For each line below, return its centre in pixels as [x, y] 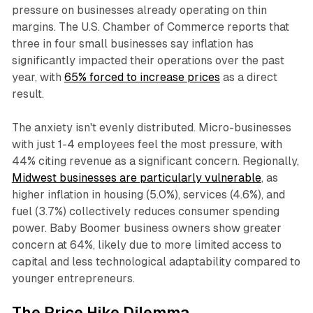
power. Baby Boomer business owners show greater [146, 228]
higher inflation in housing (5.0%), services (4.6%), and [148, 195]
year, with [38, 78]
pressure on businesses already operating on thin [139, 10]
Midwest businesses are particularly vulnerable [136, 178]
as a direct [248, 78]
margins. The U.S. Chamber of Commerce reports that [150, 27]
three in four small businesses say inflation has [132, 44]
